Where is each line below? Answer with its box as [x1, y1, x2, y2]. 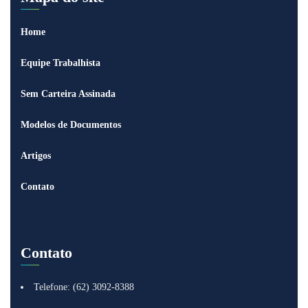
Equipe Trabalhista [21, 57, 100, 68]
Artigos [21, 150, 51, 161]
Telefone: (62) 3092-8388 [34, 281, 134, 292]
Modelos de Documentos [21, 119, 121, 130]
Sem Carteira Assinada [21, 88, 115, 99]
